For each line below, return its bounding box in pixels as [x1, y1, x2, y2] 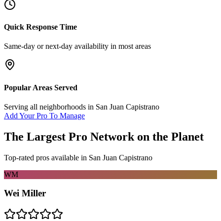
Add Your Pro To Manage [4, 111, 85, 120]
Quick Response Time [4, 23, 77, 32]
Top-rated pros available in [4, 153, 89, 162]
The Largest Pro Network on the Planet [4, 130, 204, 143]
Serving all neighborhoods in [4, 102, 96, 111]
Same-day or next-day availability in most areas [4, 42, 151, 51]
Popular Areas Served [4, 83, 77, 92]
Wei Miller [4, 188, 46, 199]
